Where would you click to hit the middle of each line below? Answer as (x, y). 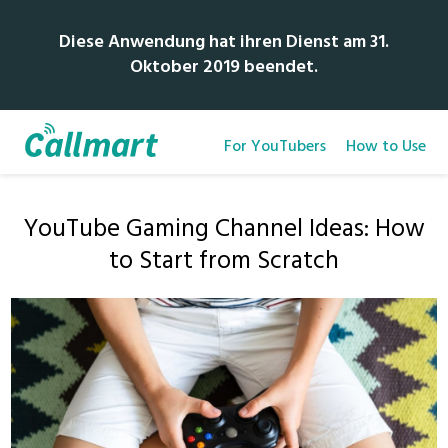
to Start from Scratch (224, 262)
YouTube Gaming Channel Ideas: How (224, 230)
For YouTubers (274, 147)
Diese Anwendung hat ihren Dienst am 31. (224, 42)
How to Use (385, 147)
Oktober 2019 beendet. (224, 67)
